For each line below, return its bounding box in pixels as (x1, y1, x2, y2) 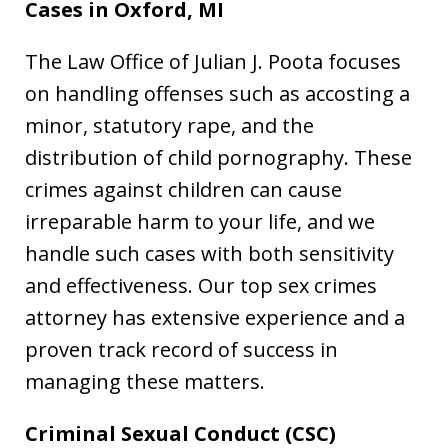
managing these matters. (25, 368, 265, 395)
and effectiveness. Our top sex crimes (25, 272, 377, 299)
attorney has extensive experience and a (25, 304, 405, 331)
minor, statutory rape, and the (25, 112, 314, 139)
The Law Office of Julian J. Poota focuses (25, 48, 401, 75)
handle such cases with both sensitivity (25, 240, 394, 267)
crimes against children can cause (25, 176, 342, 203)
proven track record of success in (25, 336, 338, 363)
